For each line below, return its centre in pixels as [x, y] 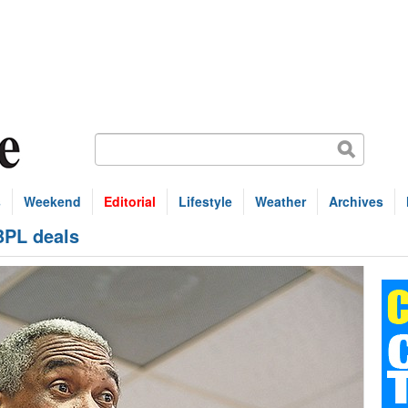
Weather [280, 201]
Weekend [52, 201]
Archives [356, 201]
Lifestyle [205, 201]
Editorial [130, 201]
